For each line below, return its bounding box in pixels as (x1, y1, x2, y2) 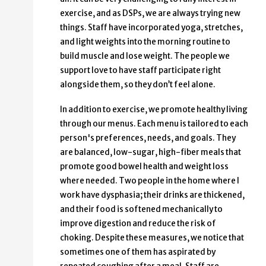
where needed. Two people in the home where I (60, 176, 239, 186)
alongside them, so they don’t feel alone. (60, 80, 216, 90)
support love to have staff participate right (60, 65, 221, 76)
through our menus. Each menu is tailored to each (60, 119, 248, 129)
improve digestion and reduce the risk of (60, 218, 216, 229)
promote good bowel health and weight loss (60, 161, 229, 172)
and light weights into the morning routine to (60, 37, 230, 47)
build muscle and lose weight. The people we (60, 51, 230, 62)
